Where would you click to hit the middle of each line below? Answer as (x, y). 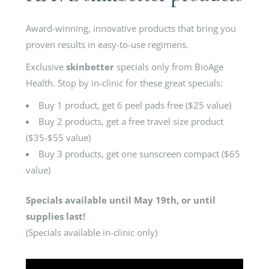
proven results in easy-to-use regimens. (107, 44)
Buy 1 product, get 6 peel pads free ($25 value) (135, 105)
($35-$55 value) (58, 138)
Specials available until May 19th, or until (121, 200)
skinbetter (90, 67)
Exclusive (46, 67)
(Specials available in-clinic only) (93, 232)
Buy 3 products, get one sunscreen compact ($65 (139, 154)
